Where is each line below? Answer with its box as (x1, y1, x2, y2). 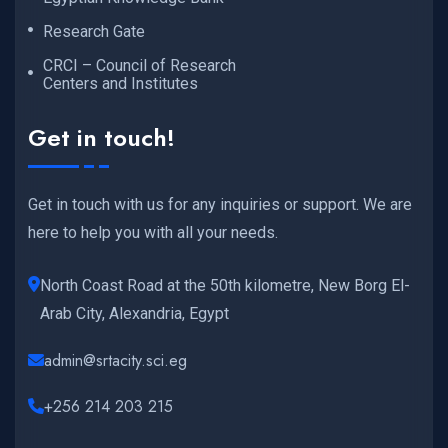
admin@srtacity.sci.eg (44, 348, 187, 372)
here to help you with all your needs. (28, 222, 278, 242)
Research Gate (43, 22, 145, 42)
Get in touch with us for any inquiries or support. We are (28, 194, 412, 214)
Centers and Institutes (43, 74, 198, 94)
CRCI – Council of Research (43, 56, 236, 76)
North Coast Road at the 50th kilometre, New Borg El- (40, 275, 410, 295)
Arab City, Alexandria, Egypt (40, 303, 229, 323)
